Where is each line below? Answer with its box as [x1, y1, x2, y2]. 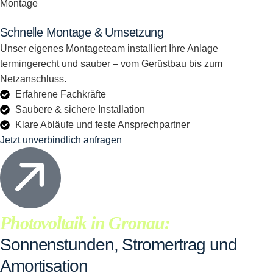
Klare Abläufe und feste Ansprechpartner [15, 119, 190, 130]
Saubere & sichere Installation [15, 104, 145, 115]
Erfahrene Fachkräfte [15, 89, 106, 99]
